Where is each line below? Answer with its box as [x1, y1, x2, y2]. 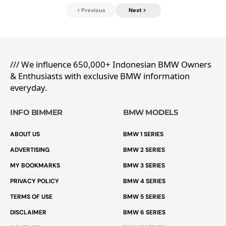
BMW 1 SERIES [123, 130, 163, 139]
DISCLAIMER [10, 208, 46, 217]
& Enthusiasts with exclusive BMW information [10, 70, 190, 82]
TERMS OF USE [10, 193, 52, 201]
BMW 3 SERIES [123, 161, 165, 170]
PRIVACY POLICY [10, 177, 59, 186]
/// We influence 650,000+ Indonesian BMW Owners [10, 59, 211, 71]
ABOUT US [10, 130, 40, 139]
